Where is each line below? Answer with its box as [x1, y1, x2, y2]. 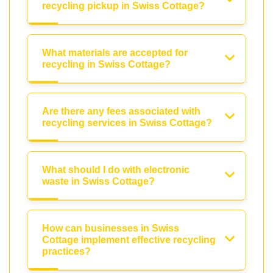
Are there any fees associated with [42, 105, 200, 116]
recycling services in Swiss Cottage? [42, 117, 212, 128]
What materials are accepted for [42, 47, 188, 58]
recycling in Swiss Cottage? [42, 58, 171, 69]
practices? [42, 246, 91, 257]
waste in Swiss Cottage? [42, 175, 155, 186]
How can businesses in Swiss [42, 222, 179, 233]
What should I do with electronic [42, 164, 190, 175]
